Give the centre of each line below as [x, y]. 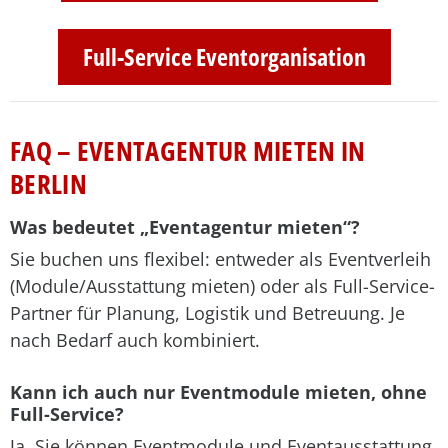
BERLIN [48, 183]
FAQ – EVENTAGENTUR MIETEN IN [188, 150]
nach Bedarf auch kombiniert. [135, 340]
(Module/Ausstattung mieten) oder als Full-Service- [222, 286]
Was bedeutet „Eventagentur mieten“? [185, 227]
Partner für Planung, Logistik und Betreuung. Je [207, 313]
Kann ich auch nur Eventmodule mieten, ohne [218, 392]
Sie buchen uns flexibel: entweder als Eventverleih [220, 259]
